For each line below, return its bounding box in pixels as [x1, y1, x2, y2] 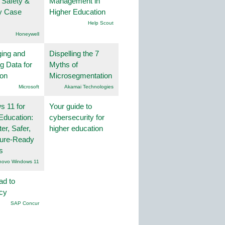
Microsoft [19, 84, 39, 90]
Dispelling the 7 [49, 49, 99, 58]
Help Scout [88, 20, 114, 26]
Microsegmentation [49, 71, 112, 80]
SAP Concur [11, 200, 39, 206]
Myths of [49, 60, 78, 69]
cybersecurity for [49, 113, 104, 122]
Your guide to [49, 102, 92, 111]
